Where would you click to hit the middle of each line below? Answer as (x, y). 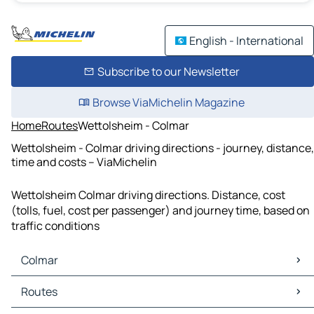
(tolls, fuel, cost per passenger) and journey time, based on (161, 211)
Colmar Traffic (50, 300)
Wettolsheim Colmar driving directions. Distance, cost (148, 195)
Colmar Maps (47, 284)
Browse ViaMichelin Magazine (168, 102)
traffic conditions (55, 226)
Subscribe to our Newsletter (168, 71)
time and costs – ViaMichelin (84, 162)
